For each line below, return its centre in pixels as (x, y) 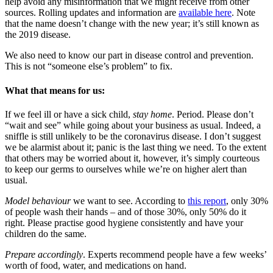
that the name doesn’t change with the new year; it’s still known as (132, 24)
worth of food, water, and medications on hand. (96, 265)
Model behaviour (39, 200)
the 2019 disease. (39, 35)
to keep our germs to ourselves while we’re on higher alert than (126, 169)
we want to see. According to (130, 200)
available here (205, 13)
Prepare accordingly (44, 254)
